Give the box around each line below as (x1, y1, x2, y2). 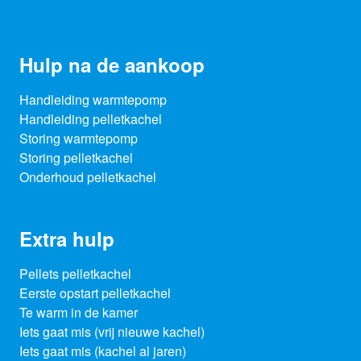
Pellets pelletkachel (19, 264, 131, 284)
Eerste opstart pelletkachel (19, 284, 171, 303)
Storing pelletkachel (19, 148, 133, 168)
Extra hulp (19, 225, 114, 253)
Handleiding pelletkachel (19, 110, 162, 129)
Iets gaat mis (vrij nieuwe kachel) (19, 322, 205, 342)
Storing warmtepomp (19, 129, 138, 148)
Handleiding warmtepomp (19, 90, 167, 110)
